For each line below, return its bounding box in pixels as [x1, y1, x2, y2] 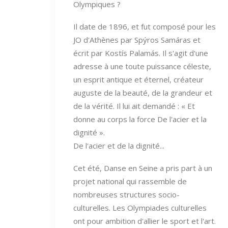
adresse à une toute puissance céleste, [73, 61, 211, 71]
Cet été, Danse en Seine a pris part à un [73, 162, 212, 173]
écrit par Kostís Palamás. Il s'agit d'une [73, 47, 208, 58]
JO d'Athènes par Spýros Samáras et [73, 34, 201, 45]
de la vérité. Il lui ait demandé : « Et [73, 100, 195, 111]
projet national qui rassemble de [73, 176, 187, 186]
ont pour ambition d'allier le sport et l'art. [73, 215, 216, 226]
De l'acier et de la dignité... [73, 140, 164, 151]
